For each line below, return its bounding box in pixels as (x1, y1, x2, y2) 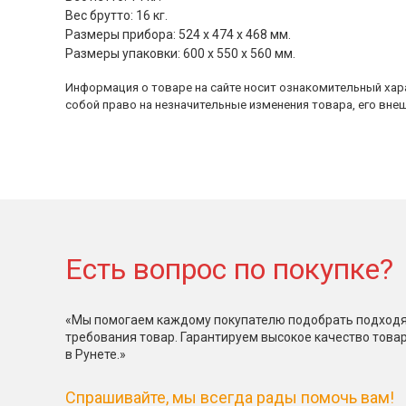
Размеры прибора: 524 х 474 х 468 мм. (65, 27, 291, 42)
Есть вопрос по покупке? (65, 252, 393, 286)
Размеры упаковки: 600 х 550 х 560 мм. (65, 46, 295, 61)
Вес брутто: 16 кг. (65, 8, 168, 23)
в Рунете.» (65, 347, 126, 362)
